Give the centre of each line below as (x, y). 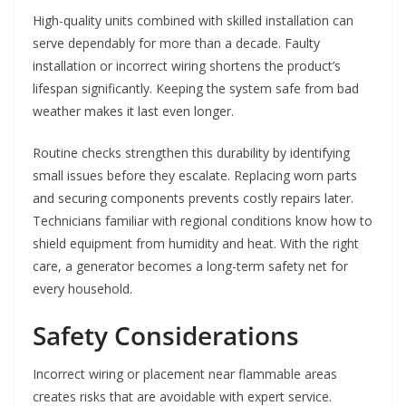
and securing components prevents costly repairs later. (193, 198)
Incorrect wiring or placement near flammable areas (185, 374)
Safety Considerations (166, 336)
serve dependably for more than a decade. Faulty (176, 43)
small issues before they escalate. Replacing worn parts (195, 176)
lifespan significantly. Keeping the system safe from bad (196, 89)
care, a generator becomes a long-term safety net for (190, 266)
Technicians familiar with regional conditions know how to (203, 221)
